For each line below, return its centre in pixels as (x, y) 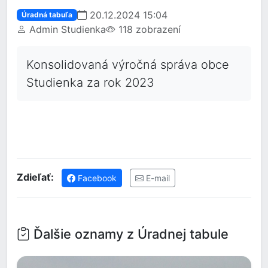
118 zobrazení (148, 29)
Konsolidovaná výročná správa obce (128, 65)
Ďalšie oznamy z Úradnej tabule (129, 234)
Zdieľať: (35, 177)
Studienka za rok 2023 (94, 83)
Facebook (96, 178)
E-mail (157, 178)
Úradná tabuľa (47, 15)
